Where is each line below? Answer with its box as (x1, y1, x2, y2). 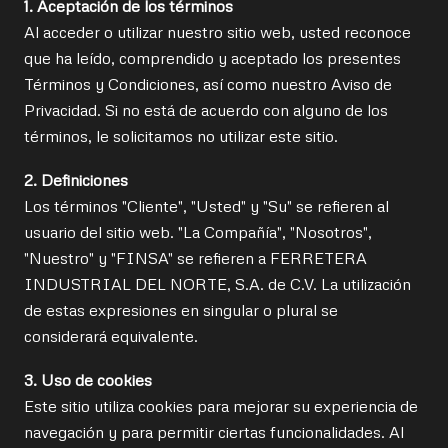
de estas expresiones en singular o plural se (24, 300, 338, 320)
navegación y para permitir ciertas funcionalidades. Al (24, 422, 404, 442)
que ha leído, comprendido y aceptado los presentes (24, 48, 401, 68)
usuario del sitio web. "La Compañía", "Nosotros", (24, 222, 372, 242)
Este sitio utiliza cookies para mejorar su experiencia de (24, 396, 418, 416)
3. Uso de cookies (24, 370, 152, 390)
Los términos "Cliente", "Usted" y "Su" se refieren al (24, 196, 389, 216)
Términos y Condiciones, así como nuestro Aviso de (24, 74, 392, 94)
